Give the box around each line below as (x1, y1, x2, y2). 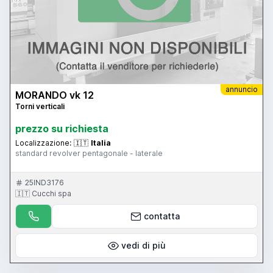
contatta (143, 210, 180, 221)
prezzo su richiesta (15, 122, 108, 135)
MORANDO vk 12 (15, 88, 94, 101)
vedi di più (121, 239, 166, 250)
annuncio (225, 84, 258, 94)
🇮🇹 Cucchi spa (15, 188, 71, 198)
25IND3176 (25, 177, 64, 187)
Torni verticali (15, 101, 65, 111)
